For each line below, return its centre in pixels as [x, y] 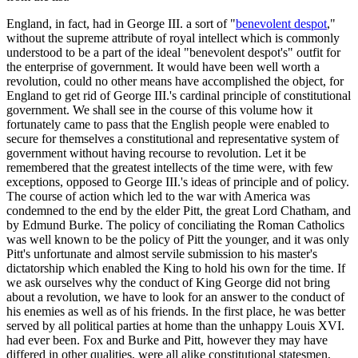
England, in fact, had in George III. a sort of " [121, 23]
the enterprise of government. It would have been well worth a [163, 66]
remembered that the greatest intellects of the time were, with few [170, 167]
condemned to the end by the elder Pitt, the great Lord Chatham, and [179, 210]
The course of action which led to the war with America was [158, 196]
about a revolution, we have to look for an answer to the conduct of [175, 296]
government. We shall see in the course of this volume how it [159, 109]
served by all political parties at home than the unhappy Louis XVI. [175, 325]
